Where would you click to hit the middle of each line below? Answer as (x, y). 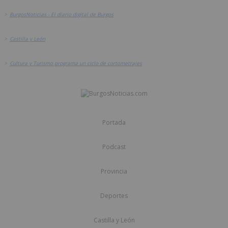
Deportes (114, 196)
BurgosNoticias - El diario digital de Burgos (62, 15)
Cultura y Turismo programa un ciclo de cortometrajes (76, 63)
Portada (114, 123)
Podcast (114, 147)
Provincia (114, 172)
